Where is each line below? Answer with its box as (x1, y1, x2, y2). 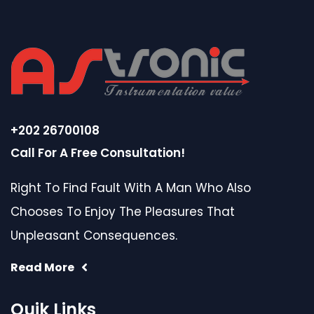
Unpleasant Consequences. (11, 227, 177, 245)
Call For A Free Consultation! (11, 144, 185, 162)
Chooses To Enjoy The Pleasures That (11, 203, 235, 221)
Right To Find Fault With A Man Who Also (11, 179, 251, 197)
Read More (11, 259, 74, 276)
